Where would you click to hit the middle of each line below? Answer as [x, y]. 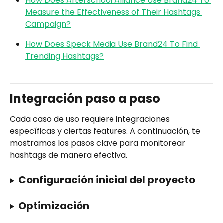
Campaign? [48, 24]
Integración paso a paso [85, 98]
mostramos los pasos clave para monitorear [99, 143]
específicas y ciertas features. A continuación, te [106, 131]
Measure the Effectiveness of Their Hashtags [114, 12]
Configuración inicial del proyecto [107, 180]
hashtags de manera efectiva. [69, 155]
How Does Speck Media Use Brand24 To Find [112, 44]
